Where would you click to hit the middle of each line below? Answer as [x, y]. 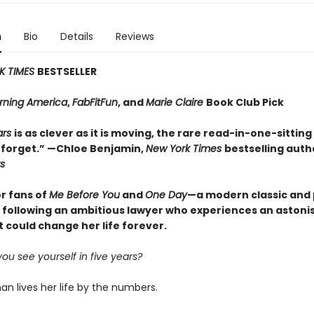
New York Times [185, 149]
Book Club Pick [245, 102]
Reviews [135, 36]
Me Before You [84, 195]
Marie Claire [176, 102]
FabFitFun [95, 102]
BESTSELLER [67, 71]
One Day [166, 195]
